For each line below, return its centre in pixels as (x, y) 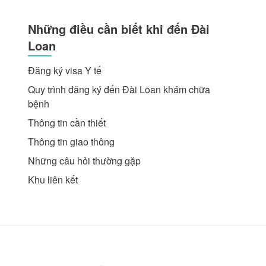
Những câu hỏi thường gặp (85, 160)
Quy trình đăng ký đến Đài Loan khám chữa (119, 89)
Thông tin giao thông (72, 141)
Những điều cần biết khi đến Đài (119, 28)
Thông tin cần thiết (67, 122)
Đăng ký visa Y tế (65, 70)
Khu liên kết (53, 179)
